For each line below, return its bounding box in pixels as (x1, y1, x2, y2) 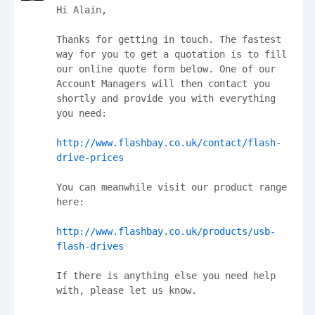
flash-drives (56, 240, 124, 252)
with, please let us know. (56, 285, 197, 296)
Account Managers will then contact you (56, 78, 270, 89)
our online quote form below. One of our (56, 63, 276, 75)
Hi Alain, (56, 4, 107, 15)
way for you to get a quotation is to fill (56, 49, 287, 60)
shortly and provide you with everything (56, 93, 276, 104)
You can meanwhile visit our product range (56, 181, 287, 193)
